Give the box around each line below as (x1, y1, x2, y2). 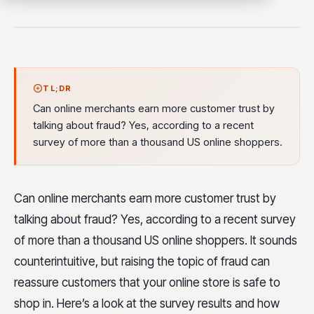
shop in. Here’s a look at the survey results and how (14, 296, 280, 310)
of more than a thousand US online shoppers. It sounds (14, 233, 297, 247)
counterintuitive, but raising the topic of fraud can (14, 254, 270, 268)
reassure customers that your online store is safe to (14, 275, 280, 289)
